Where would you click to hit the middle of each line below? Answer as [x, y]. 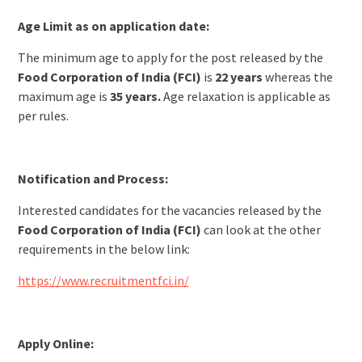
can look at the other [262, 229]
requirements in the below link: [103, 249]
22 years [238, 77]
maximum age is [62, 96]
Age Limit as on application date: [113, 26]
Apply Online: [55, 343]
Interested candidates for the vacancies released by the [169, 210]
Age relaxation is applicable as [245, 96]
